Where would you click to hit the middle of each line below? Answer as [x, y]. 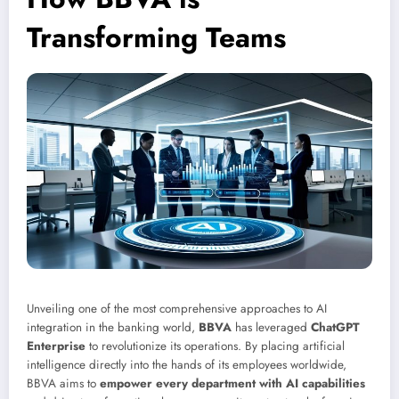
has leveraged [271, 327]
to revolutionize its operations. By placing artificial [215, 346]
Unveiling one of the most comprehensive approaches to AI [177, 308]
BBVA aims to [63, 383]
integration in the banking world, [113, 327]
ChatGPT [335, 327]
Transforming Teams [156, 38]
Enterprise [56, 346]
